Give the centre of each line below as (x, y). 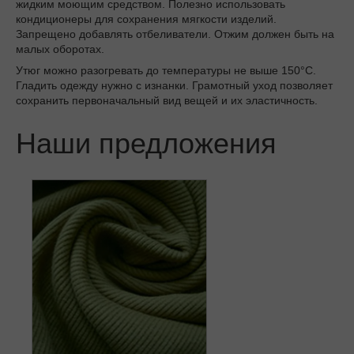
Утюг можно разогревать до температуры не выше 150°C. (166, 71)
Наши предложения (146, 144)
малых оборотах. (60, 49)
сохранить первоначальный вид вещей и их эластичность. (167, 101)
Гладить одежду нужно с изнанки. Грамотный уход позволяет (174, 86)
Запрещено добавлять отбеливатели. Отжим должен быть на (175, 34)
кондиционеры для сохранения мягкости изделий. (146, 19)
